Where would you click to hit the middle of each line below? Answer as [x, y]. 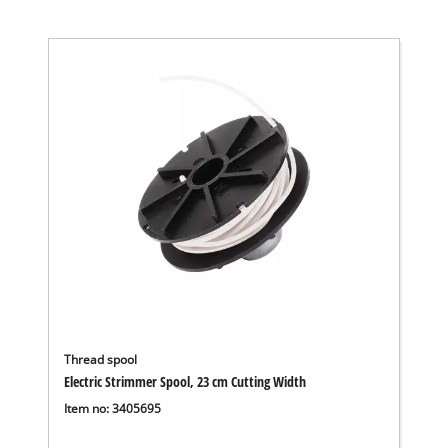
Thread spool [101, 360]
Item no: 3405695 [113, 408]
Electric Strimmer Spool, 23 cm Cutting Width [185, 382]
